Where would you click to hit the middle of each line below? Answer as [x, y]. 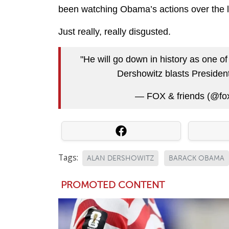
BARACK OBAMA [197, 158]
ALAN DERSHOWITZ [120, 158]
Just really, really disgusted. [114, 31]
